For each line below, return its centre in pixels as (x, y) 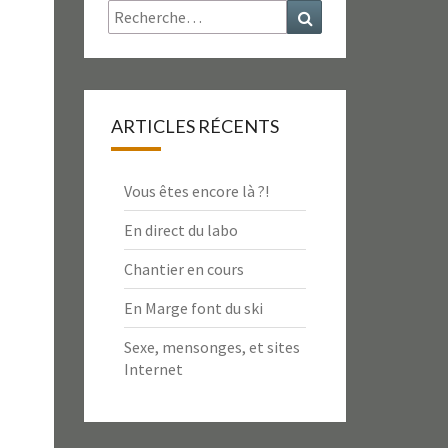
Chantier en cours (183, 269)
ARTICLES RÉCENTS (194, 126)
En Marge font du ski (193, 308)
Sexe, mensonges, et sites (211, 347)
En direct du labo (180, 230)
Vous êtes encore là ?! (196, 191)
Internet (153, 369)
